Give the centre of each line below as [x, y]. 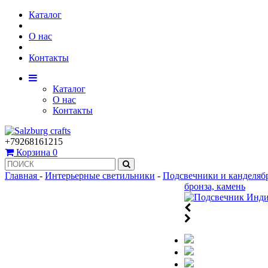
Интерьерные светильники [100, 176]
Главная [22, 176]
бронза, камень [215, 186]
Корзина [33, 152]
